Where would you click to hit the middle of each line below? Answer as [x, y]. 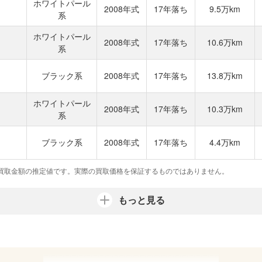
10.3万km [225, 109]
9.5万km [225, 9]
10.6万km [225, 42]
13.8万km [225, 75]
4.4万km [225, 142]
